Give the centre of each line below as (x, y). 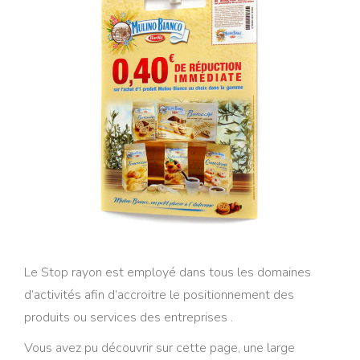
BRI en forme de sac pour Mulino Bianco (101, 72)
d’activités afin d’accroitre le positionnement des (159, 295)
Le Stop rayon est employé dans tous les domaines (168, 272)
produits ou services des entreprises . (129, 317)
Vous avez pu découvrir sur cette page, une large (160, 348)
